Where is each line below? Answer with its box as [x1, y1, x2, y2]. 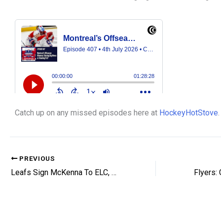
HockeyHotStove [159, 108, 218, 118]
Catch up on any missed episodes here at [15, 108, 159, 118]
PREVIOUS [17, 154, 55, 162]
